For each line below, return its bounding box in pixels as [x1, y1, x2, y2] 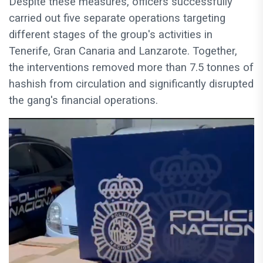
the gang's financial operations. [9, 94, 158, 107]
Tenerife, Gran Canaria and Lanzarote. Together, [9, 45, 237, 58]
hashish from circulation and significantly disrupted [9, 77, 254, 91]
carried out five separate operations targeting [9, 12, 225, 25]
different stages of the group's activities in [9, 28, 213, 42]
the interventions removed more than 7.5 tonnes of [9, 61, 254, 75]
